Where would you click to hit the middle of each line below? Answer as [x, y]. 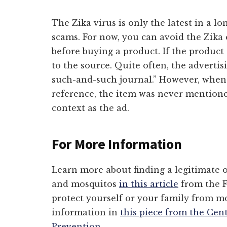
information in [86, 212]
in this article [149, 184]
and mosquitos [85, 184]
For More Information [117, 144]
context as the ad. [90, 108]
